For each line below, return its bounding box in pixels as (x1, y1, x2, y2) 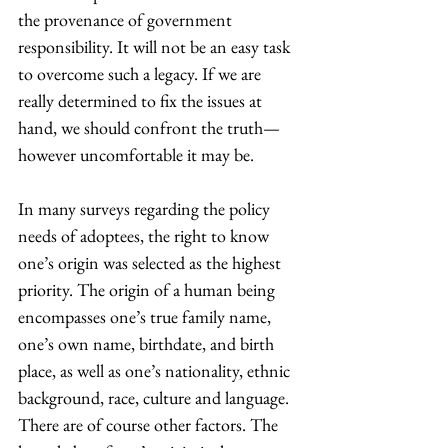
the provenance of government (18, 8, 236, 31)
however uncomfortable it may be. (18, 143, 254, 166)
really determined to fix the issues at (18, 89, 266, 112)
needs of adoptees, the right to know (18, 224, 273, 247)
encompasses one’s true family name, (18, 305, 275, 328)
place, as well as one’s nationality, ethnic (18, 359, 294, 382)
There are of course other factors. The (18, 413, 282, 436)
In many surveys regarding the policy (18, 197, 274, 220)
